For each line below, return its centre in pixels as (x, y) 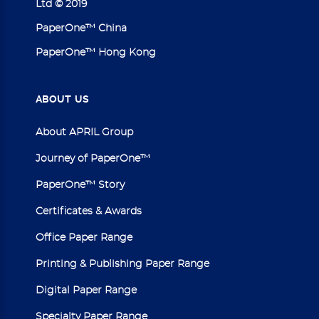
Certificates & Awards (89, 211)
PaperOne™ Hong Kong (96, 52)
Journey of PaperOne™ (93, 158)
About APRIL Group (84, 132)
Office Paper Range (84, 237)
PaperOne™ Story (80, 185)
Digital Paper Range (86, 290)
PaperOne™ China (81, 28)
